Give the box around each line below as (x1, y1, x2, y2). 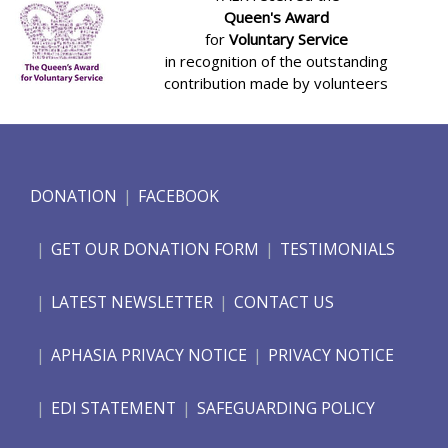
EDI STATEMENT (51, 397, 176, 420)
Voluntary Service (228, 29, 348, 50)
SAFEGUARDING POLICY (197, 397, 375, 420)
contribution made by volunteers (164, 73, 388, 94)
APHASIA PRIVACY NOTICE (51, 344, 247, 367)
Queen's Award (223, 7, 329, 28)
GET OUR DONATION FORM (51, 238, 259, 261)
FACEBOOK (138, 185, 219, 208)
